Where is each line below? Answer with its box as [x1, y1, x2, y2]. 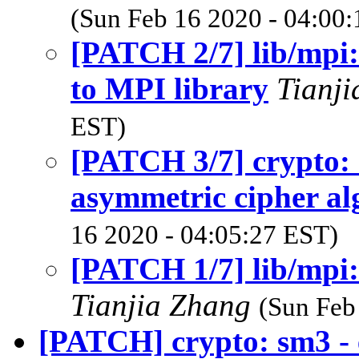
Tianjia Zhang [71, 287, 259, 322]
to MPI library [71, 71, 268, 106]
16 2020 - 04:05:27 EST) [71, 220, 338, 249]
